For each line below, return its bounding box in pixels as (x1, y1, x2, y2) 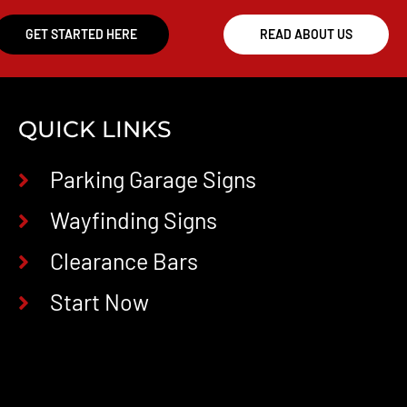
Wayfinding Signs (49, 206, 217, 234)
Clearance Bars (49, 247, 198, 275)
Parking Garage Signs (49, 165, 256, 194)
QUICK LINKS (17, 115, 172, 144)
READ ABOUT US (260, 26, 353, 43)
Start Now (49, 288, 149, 316)
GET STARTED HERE (25, 26, 138, 43)
